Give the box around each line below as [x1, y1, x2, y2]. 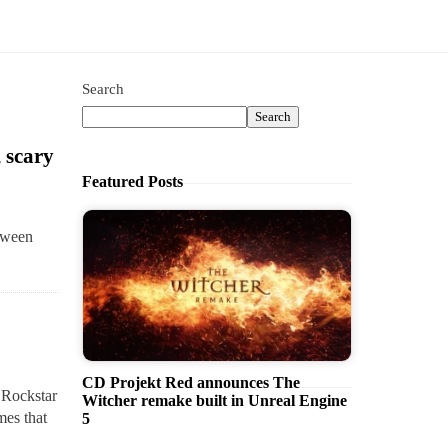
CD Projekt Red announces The [82, 373, 300, 391]
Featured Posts [82, 173, 183, 190]
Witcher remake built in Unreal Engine [82, 391, 347, 409]
